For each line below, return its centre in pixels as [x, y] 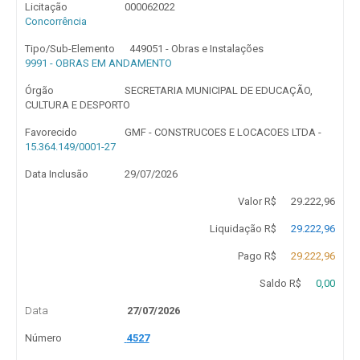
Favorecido [51, 132]
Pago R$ [257, 256]
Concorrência [56, 21]
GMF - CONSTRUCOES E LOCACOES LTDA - [223, 132]
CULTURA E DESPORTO [78, 105]
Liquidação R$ [243, 229]
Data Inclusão [57, 174]
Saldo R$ [280, 283]
